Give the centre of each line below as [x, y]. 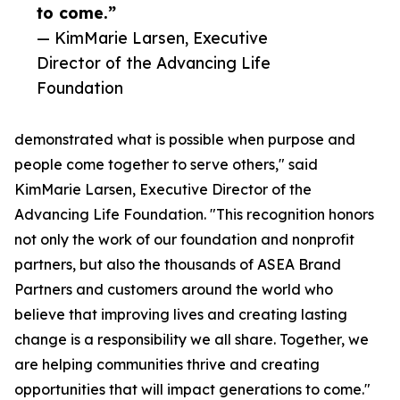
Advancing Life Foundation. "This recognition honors [194, 215]
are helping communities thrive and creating [167, 365]
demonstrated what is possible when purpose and [185, 140]
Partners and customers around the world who [174, 290]
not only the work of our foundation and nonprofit [184, 240]
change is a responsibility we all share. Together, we [192, 340]
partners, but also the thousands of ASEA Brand [178, 265]
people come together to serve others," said [166, 165]
